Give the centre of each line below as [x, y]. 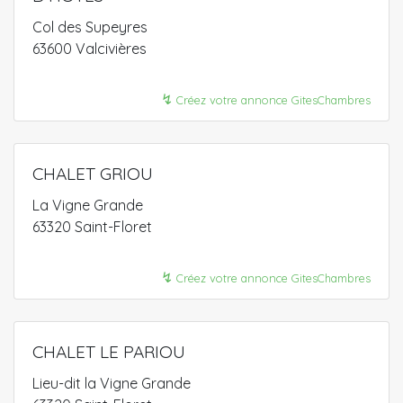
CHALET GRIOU [93, 174]
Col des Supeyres [90, 27]
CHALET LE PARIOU [109, 352]
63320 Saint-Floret [92, 227]
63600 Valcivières [90, 49]
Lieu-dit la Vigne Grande [112, 383]
